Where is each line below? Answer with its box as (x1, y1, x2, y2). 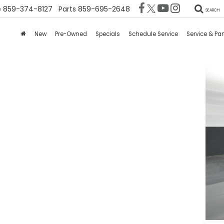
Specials (95, 30, 120, 38)
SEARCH (205, 7, 220, 13)
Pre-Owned (54, 30, 87, 38)
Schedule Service (128, 30, 178, 38)
